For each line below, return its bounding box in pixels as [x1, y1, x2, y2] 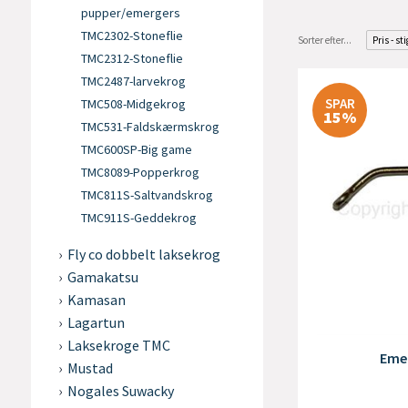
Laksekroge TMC [66, 336, 170, 354]
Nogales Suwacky [66, 382, 174, 400]
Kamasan [66, 291, 126, 309]
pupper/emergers [80, 5, 180, 21]
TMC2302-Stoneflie [80, 27, 183, 44]
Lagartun [66, 313, 125, 331]
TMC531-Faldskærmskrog [80, 118, 219, 135]
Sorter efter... [298, 34, 352, 46]
